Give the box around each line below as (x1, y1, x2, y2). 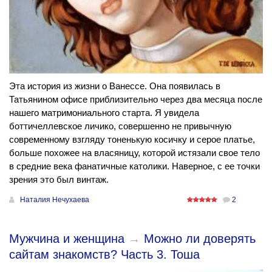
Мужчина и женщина (9, 231, 124, 245)
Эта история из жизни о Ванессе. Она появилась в (9, 80, 220, 91)
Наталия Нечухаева (20, 195, 89, 204)
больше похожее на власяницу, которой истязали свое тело (9, 147, 260, 158)
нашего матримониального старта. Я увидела (9, 107, 199, 118)
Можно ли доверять (144, 231, 256, 245)
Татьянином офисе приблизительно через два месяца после (9, 93, 262, 104)
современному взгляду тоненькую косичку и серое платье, (9, 134, 255, 144)
